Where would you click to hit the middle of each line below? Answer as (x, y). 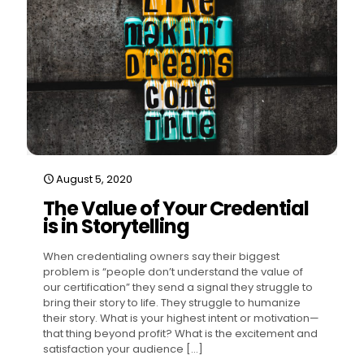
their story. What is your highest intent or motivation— (181, 318)
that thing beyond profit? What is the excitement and (180, 333)
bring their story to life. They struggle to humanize (172, 302)
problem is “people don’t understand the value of (173, 271)
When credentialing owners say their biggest (161, 256)
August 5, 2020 (94, 179)
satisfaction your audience (113, 349)
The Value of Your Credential (176, 208)
